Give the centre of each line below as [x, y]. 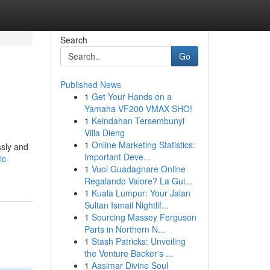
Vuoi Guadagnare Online [138, 169]
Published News [90, 84]
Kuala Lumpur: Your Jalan [141, 193]
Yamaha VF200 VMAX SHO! [138, 108]
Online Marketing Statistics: [143, 145]
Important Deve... [117, 157]
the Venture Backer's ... [128, 253]
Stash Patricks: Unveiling [138, 241]
